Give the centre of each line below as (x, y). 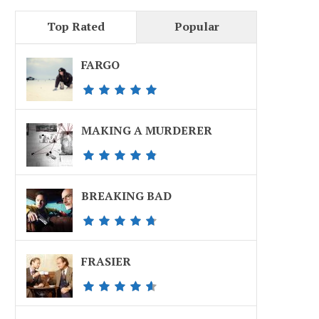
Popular (197, 26)
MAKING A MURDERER (147, 130)
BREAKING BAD (126, 196)
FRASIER (106, 261)
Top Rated (76, 26)
